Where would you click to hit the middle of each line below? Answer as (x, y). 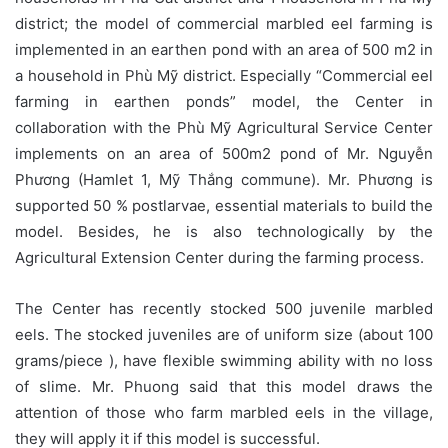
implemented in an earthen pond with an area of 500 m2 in (224, 49)
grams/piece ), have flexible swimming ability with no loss (224, 360)
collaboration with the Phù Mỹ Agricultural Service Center (224, 127)
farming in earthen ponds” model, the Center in (224, 101)
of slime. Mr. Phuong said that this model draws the (224, 386)
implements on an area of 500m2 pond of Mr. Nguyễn (224, 153)
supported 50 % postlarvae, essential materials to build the (224, 205)
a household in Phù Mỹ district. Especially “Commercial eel (224, 75)
